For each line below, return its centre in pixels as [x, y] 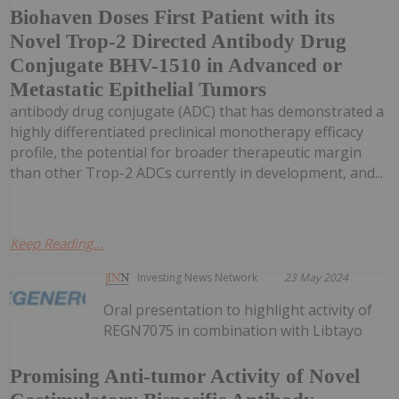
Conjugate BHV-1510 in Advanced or [176, 66]
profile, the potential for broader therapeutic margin [186, 153]
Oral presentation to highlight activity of [238, 310]
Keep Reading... [57, 244]
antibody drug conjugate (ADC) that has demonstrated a [197, 112]
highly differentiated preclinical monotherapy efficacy [187, 132]
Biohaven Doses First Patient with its [172, 18]
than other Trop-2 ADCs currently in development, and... [196, 173]
